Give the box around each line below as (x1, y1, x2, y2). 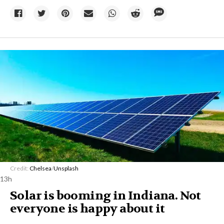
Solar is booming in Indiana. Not (10, 187, 201, 203)
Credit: (10, 164, 29, 172)
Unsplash (53, 164, 78, 172)
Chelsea (29, 164, 51, 172)
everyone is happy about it (10, 200, 165, 216)
